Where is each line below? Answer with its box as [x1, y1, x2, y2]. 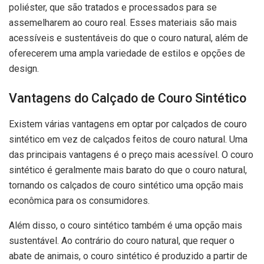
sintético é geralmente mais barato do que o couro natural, [9, 164, 247, 176]
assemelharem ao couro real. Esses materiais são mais [9, 17, 237, 29]
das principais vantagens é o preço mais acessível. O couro [9, 148, 253, 160]
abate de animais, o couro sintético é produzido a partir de [9, 250, 247, 262]
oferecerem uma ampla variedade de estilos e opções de [9, 48, 245, 60]
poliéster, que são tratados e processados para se [9, 2, 217, 14]
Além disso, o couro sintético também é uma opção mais [9, 219, 242, 231]
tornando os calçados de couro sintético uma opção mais [9, 179, 243, 191]
